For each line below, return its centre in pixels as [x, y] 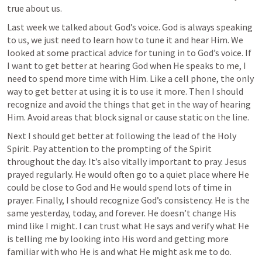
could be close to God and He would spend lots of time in [119, 187]
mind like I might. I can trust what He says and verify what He [128, 226]
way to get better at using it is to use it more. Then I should [125, 91]
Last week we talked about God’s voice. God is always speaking [130, 27]
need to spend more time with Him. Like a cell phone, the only [130, 78]
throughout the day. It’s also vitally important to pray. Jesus [127, 161]
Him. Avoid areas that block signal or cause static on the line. [128, 117]
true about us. [35, 8]
